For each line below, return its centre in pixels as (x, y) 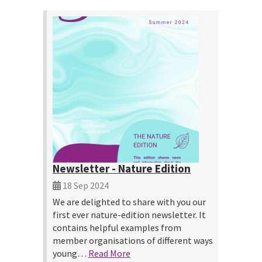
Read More (109, 253)
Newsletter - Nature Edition (122, 168)
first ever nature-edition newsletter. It (129, 215)
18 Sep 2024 (85, 185)
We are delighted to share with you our (129, 202)
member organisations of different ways (133, 240)
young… (70, 253)
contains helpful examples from (117, 227)
